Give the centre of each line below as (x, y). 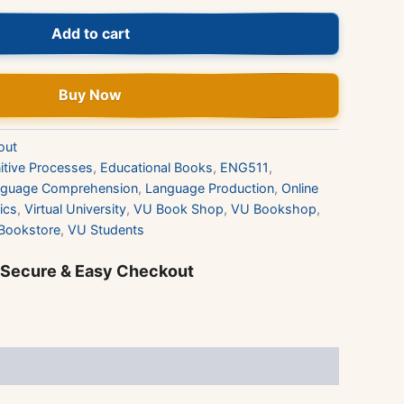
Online (300, 188)
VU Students (106, 229)
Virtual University (75, 208)
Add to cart (90, 33)
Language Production (210, 188)
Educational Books (156, 167)
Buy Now (90, 95)
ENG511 (244, 167)
